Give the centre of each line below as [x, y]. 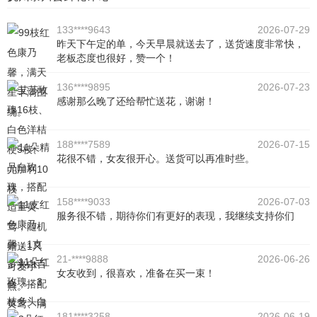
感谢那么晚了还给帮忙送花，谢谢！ [136, 102]
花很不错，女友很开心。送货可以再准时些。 [156, 159]
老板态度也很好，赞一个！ [116, 58]
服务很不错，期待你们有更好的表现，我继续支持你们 [175, 216]
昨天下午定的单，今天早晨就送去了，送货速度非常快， [180, 44]
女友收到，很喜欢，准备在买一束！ [136, 273]
